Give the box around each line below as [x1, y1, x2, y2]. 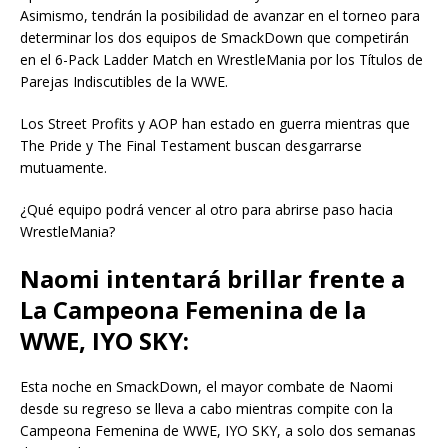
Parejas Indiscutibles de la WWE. [20, 71, 228, 91]
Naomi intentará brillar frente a [20, 261, 405, 295]
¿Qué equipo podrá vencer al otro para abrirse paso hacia [20, 199, 393, 219]
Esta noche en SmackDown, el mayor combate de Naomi [20, 376, 393, 396]
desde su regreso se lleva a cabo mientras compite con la [20, 398, 393, 418]
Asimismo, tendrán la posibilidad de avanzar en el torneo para [20, 5, 420, 25]
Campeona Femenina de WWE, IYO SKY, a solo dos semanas [20, 420, 416, 440]
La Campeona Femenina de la [20, 292, 366, 326]
